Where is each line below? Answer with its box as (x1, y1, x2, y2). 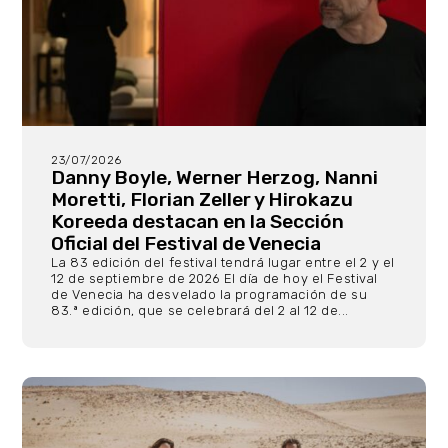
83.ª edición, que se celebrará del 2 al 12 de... (51, 303, 349, 319)
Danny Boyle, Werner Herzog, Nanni (51, 166, 379, 190)
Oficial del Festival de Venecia (51, 232, 322, 256)
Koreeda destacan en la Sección (51, 210, 345, 234)
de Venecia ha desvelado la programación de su (51, 287, 368, 303)
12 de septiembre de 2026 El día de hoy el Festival (51, 271, 379, 287)
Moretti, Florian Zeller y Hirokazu (51, 188, 354, 212)
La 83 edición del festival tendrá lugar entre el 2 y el (51, 255, 395, 271)
